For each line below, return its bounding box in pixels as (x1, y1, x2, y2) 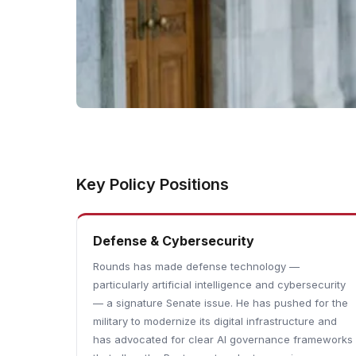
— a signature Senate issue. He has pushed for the (93, 296, 348, 309)
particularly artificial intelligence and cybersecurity (93, 278, 346, 291)
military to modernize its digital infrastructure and (93, 315, 337, 327)
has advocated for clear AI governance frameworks (93, 333, 353, 346)
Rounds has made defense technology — (93, 260, 300, 273)
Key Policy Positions (76, 175, 229, 194)
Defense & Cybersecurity (93, 233, 254, 249)
